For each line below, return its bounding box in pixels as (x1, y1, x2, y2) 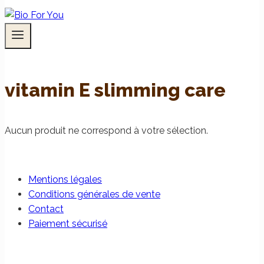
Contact (28, 203, 64, 214)
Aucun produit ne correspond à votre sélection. (5, 124, 208, 136)
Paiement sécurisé (28, 217, 107, 229)
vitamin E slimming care (5, 78, 226, 101)
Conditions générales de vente (28, 188, 160, 200)
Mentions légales (28, 173, 102, 185)
